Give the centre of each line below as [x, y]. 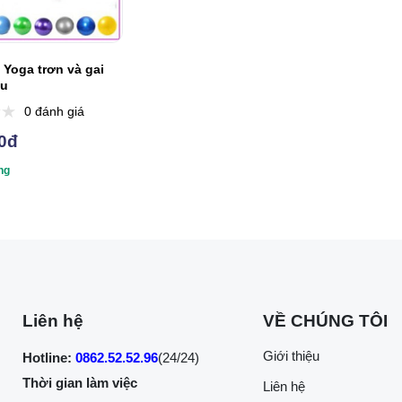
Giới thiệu [291, 356]
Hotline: [47, 358]
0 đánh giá [54, 111]
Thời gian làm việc [80, 383]
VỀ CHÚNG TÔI [325, 321]
